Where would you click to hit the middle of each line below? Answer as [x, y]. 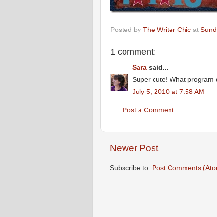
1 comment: [133, 52]
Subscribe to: [131, 168]
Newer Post [134, 148]
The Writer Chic [167, 30]
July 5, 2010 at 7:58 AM [168, 92]
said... [158, 68]
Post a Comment [148, 110]
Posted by [127, 30]
